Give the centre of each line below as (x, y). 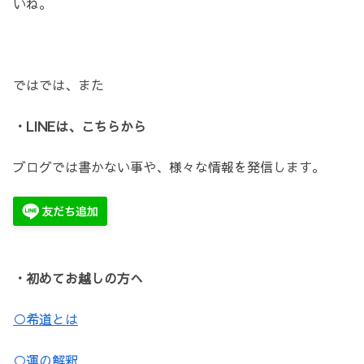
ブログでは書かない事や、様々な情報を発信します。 (169, 167)
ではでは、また (58, 85)
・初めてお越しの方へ (78, 277)
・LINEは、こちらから (80, 126)
